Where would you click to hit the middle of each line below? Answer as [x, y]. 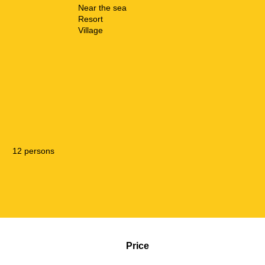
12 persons [33, 151]
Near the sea [102, 7]
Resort [91, 19]
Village [91, 30]
